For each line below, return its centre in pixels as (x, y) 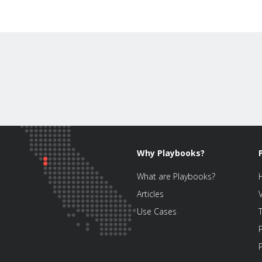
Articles (150, 194)
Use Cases (157, 212)
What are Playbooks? (176, 177)
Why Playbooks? (171, 153)
